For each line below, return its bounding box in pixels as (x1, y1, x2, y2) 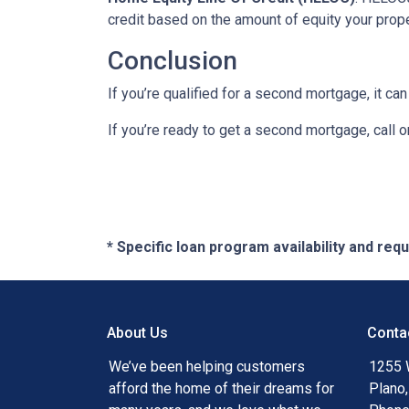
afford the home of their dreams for (109, 380, 334, 397)
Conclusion (108, 46, 237, 76)
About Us (107, 324, 168, 341)
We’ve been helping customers (109, 358, 305, 375)
